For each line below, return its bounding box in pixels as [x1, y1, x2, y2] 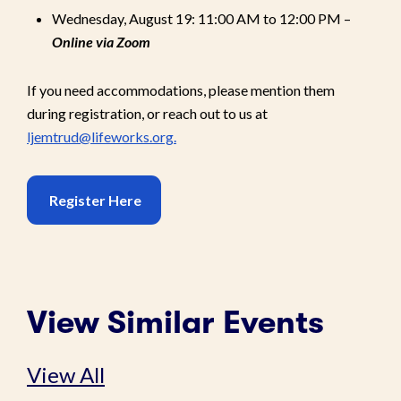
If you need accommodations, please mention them [27, 81, 335, 98]
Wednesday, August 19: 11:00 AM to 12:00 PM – [52, 9, 351, 27]
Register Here [47, 191, 141, 209]
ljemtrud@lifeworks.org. [27, 127, 176, 145]
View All [27, 361, 105, 388]
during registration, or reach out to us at [27, 104, 268, 122]
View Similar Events [27, 303, 324, 341]
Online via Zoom [52, 32, 150, 50]
